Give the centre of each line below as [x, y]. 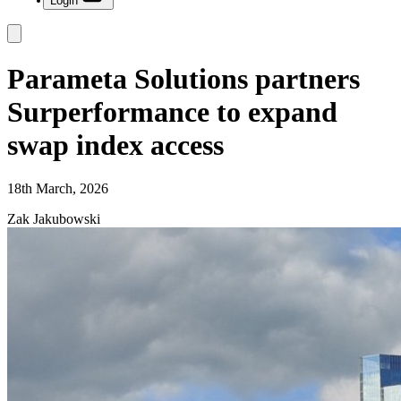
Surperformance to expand [172, 111]
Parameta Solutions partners [183, 78]
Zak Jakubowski [54, 219]
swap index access [115, 145]
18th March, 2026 [58, 188]
